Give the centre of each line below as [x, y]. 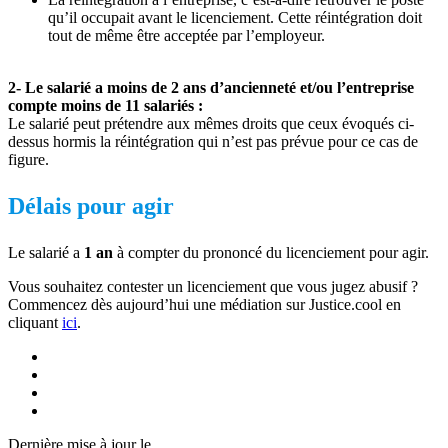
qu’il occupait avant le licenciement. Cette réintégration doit [235, 17]
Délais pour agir [91, 205]
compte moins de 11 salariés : [105, 105]
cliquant [35, 322]
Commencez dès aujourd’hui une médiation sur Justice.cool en [204, 304]
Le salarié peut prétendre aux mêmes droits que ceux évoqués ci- [211, 123]
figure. [28, 159]
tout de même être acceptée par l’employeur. [186, 35]
